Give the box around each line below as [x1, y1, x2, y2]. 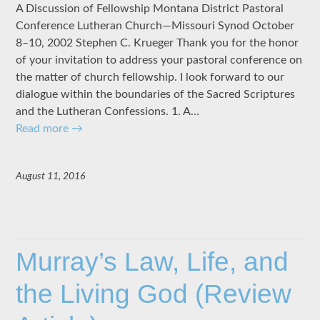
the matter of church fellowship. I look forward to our [16, 71, 285, 84]
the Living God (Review [16, 279, 292, 309]
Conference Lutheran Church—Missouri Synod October [16, 20, 295, 32]
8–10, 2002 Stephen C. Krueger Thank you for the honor [16, 37, 299, 49]
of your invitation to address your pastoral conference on [16, 54, 303, 66]
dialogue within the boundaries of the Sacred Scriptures [16, 89, 296, 101]
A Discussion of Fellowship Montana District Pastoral [16, 3, 284, 15]
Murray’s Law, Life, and [16, 247, 289, 277]
